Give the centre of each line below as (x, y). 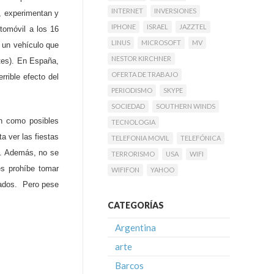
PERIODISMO (132, 90)
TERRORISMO (133, 154)
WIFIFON (125, 170)
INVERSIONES (175, 11)
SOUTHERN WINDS (186, 106)
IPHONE (124, 27)
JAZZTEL (193, 27)
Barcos (129, 265)
